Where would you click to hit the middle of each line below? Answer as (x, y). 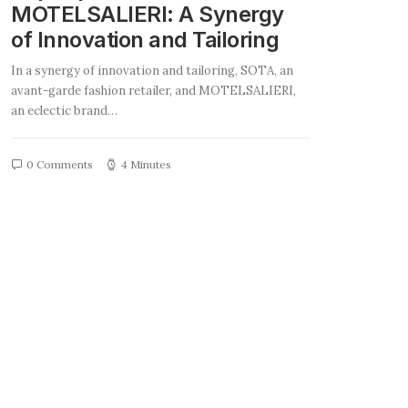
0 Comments (60, 164)
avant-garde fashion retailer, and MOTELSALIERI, (153, 91)
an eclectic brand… (64, 111)
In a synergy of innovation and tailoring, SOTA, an (152, 71)
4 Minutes (146, 164)
